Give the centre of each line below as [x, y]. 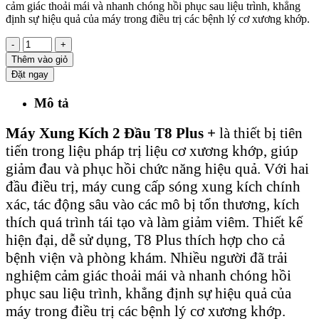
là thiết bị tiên [259, 133]
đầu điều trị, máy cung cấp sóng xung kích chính [153, 186]
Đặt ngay [30, 75]
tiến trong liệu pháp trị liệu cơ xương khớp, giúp [152, 151]
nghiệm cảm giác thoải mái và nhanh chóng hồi [148, 275]
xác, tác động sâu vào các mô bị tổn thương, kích [153, 204]
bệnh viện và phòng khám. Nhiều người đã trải [147, 257]
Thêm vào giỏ [40, 60]
